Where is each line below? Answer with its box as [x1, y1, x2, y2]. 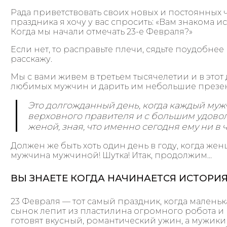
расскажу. [11, 54, 53, 64]
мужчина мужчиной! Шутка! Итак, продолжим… [11, 150, 212, 160]
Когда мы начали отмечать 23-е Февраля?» [11, 26, 193, 36]
